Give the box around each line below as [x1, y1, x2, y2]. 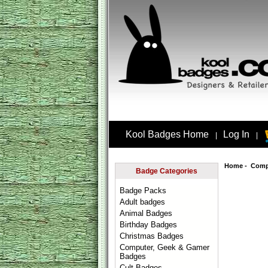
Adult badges [120, 197, 166, 206]
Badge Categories [136, 167, 197, 175]
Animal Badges [120, 209, 173, 218]
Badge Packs [120, 186, 167, 195]
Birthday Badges [120, 220, 178, 229]
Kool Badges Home [125, 129, 209, 140]
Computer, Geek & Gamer [120, 243, 210, 252]
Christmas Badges [120, 232, 184, 240]
